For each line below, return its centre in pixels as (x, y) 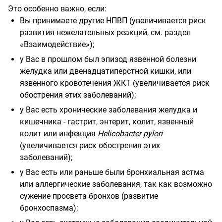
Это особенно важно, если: (57, 8)
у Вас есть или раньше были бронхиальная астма (112, 172)
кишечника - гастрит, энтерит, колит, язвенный (107, 121)
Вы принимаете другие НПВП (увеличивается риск (113, 20)
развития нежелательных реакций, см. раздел (105, 32)
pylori (152, 133)
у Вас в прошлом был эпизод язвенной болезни (108, 59)
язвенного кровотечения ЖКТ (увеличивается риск (115, 83)
